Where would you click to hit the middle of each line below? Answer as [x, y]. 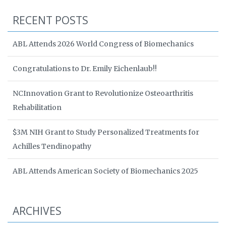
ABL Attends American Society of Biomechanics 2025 [105, 171]
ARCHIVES [37, 211]
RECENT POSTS [50, 20]
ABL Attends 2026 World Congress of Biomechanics [103, 44]
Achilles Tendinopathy [52, 147]
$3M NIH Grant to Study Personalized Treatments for [106, 132]
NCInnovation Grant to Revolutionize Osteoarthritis [103, 94]
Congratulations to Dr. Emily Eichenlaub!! [85, 69]
